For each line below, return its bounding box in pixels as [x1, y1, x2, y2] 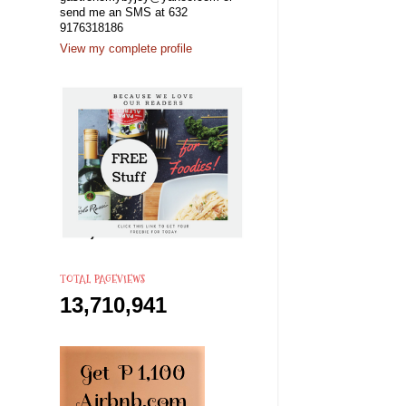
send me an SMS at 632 [60, 5, 188, 19]
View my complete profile [60, 43, 192, 56]
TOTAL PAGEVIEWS [60, 271, 145, 287]
